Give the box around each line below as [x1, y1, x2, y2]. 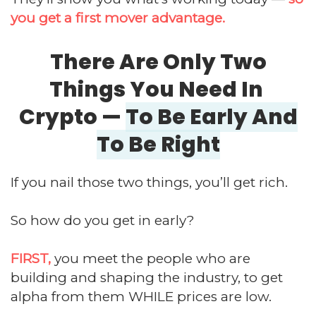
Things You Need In [49, 74, 267, 104]
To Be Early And [125, 102, 298, 132]
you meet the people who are [51, 250, 250, 267]
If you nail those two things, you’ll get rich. [11, 174, 291, 190]
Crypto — [18, 102, 126, 132]
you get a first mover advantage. [11, 9, 225, 26]
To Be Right [96, 129, 220, 159]
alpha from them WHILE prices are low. [11, 288, 272, 305]
